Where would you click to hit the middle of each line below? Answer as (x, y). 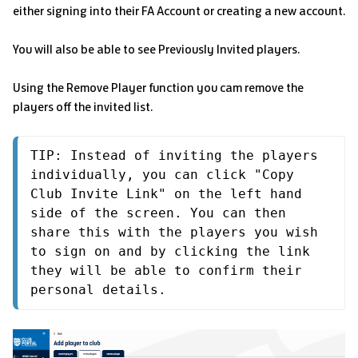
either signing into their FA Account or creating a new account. (179, 10)
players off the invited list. (84, 106)
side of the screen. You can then (158, 213)
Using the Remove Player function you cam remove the (158, 87)
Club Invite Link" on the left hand (166, 193)
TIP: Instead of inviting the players (174, 155)
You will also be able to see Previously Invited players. (157, 49)
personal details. (98, 289)
